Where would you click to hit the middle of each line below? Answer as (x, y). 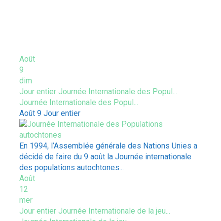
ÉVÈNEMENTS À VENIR (71, 38)
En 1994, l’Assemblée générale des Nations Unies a (108, 146)
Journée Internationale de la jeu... (114, 211)
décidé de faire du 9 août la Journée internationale (105, 157)
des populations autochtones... (71, 167)
